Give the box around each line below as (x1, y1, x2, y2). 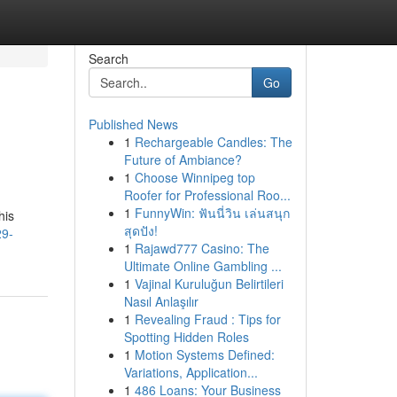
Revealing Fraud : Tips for (134, 310, 281, 328)
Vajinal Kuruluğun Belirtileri (134, 275, 284, 292)
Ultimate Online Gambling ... (123, 257, 282, 275)
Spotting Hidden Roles (123, 328, 249, 346)
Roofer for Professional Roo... (123, 186, 291, 204)
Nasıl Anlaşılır (123, 292, 198, 310)
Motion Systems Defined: (134, 346, 275, 363)
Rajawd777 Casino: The (134, 239, 269, 257)
